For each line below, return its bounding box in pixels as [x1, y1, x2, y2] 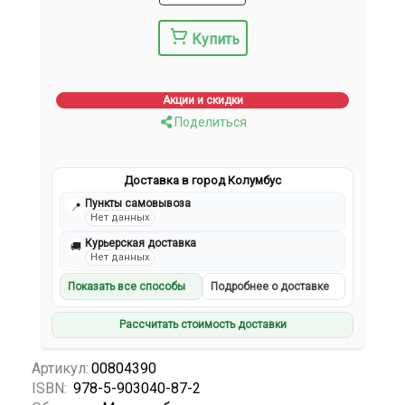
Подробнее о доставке [211, 280, 329, 294]
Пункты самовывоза [85, 197, 192, 211]
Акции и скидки [162, 94, 243, 108]
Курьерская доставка [85, 237, 197, 250]
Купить [191, 31, 240, 49]
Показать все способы [68, 280, 186, 294]
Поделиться [171, 115, 247, 130]
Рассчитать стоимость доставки [118, 318, 287, 332]
